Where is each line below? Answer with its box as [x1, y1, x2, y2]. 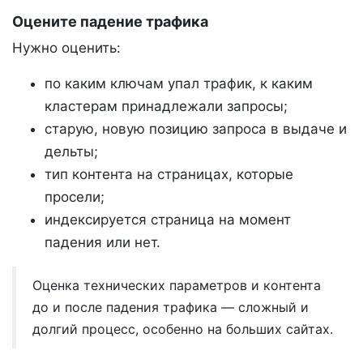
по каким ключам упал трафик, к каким [45, 75, 313, 92]
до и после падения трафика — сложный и [32, 298, 309, 315]
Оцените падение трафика [12, 12, 208, 30]
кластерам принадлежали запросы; [45, 97, 288, 114]
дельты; [45, 143, 98, 160]
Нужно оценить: [12, 39, 121, 56]
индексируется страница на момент [45, 211, 291, 228]
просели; [45, 188, 105, 205]
